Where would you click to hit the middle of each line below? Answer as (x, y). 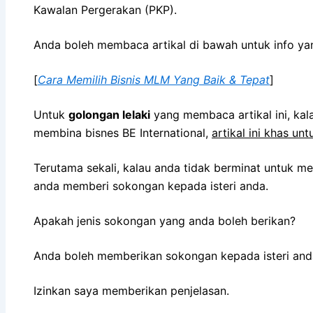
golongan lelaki (109, 114)
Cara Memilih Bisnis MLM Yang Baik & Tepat (154, 79)
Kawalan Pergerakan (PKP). (105, 9)
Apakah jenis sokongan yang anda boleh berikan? (165, 220)
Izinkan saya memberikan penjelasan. (131, 290)
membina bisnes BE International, (123, 132)
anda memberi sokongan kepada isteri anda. (151, 185)
